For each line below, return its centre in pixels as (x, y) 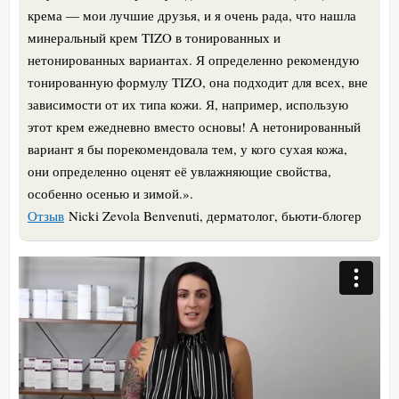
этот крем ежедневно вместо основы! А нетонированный (194, 126)
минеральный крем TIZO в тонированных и (154, 37)
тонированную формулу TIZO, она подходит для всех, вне (198, 81)
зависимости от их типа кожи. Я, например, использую (188, 104)
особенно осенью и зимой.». (110, 193)
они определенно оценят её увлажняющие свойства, (179, 171)
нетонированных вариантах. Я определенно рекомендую (193, 59)
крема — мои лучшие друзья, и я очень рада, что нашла (192, 15)
